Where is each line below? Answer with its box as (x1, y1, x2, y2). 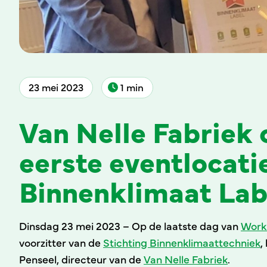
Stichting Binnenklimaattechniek (103, 234, 260, 250)
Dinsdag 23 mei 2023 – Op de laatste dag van (19, 218, 241, 233)
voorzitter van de (19, 234, 103, 250)
